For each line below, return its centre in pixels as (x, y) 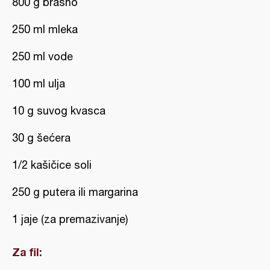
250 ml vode (42, 56)
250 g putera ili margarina (75, 192)
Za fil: (27, 252)
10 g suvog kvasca (59, 111)
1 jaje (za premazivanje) (70, 219)
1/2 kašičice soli (52, 165)
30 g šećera (41, 138)
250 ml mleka (45, 29)
